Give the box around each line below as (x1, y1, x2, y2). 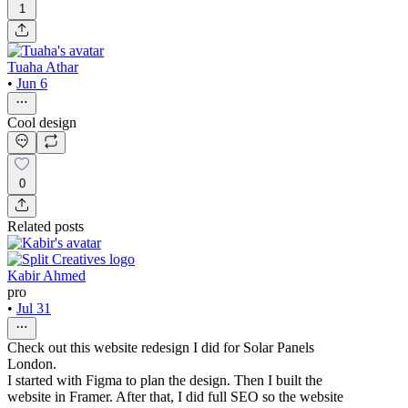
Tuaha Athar (7, 59, 78, 76)
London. (7, 356, 56, 372)
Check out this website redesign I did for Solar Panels (7, 340, 314, 356)
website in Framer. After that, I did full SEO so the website (7, 389, 343, 405)
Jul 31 (16, 301, 51, 317)
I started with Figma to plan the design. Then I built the (7, 372, 322, 389)
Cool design (7, 115, 76, 131)
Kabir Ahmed (7, 268, 86, 284)
